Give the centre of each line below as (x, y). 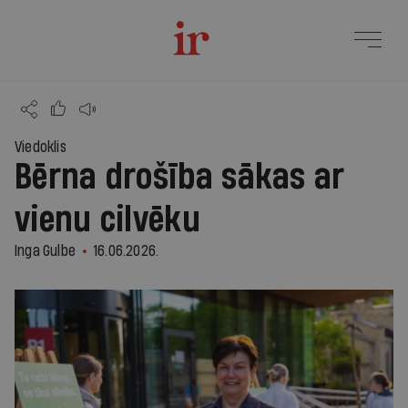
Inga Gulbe (45, 251)
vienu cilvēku (107, 220)
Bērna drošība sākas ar (180, 178)
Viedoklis (41, 147)
